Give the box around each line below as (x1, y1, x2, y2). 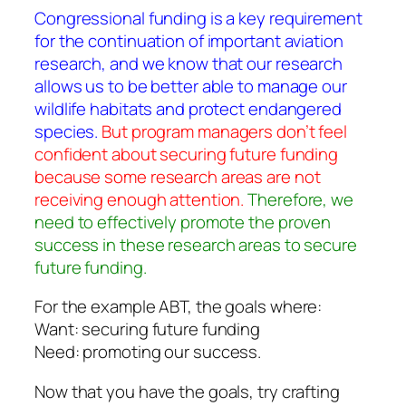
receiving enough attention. (34, 187, 245, 211)
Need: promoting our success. (34, 340, 262, 364)
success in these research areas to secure (34, 232, 357, 256)
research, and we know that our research (34, 51, 343, 75)
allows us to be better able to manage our (34, 73, 347, 98)
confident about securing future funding (34, 141, 339, 166)
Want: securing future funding (34, 317, 261, 342)
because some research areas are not (34, 164, 321, 188)
